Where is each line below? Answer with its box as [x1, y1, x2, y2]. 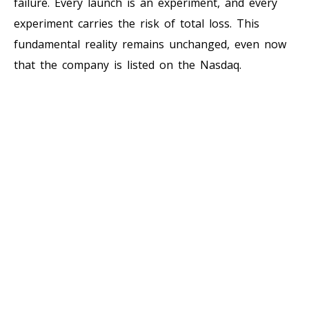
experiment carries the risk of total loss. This [14, 15, 259, 31]
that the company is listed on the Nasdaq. [14, 57, 241, 72]
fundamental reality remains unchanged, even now [14, 36, 286, 52]
